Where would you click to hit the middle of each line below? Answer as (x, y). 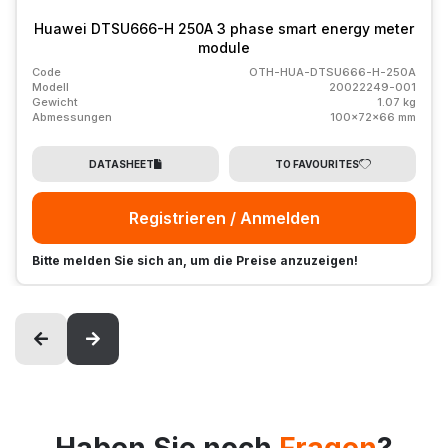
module (224, 48)
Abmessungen (72, 117)
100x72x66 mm (373, 117)
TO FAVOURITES (316, 164)
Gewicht (55, 102)
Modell (50, 87)
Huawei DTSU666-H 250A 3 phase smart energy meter (224, 29)
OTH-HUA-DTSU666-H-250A (332, 72)
